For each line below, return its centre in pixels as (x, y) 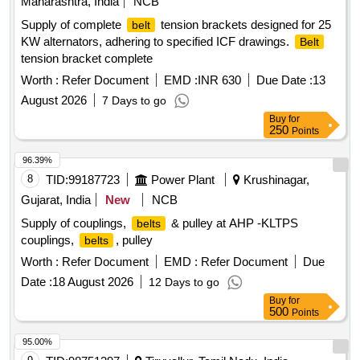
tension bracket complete (87, 59)
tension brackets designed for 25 (244, 25)
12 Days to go (184, 282)
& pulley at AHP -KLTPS (233, 223)
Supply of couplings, (75, 223)
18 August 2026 (93, 282)
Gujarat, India (56, 200)
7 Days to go (134, 101)
